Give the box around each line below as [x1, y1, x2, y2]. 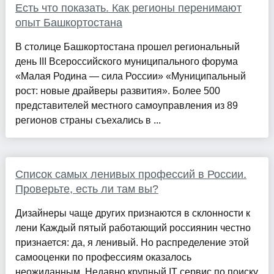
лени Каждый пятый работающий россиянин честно [15, 222, 251, 233]
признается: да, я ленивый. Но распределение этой [15, 237, 249, 248]
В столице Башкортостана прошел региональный [15, 41, 240, 52]
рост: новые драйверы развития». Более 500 [15, 85, 220, 96]
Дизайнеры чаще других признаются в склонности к [15, 207, 250, 218]
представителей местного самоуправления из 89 [15, 100, 238, 111]
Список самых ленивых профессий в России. [15, 168, 246, 180]
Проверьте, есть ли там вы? [15, 182, 158, 195]
